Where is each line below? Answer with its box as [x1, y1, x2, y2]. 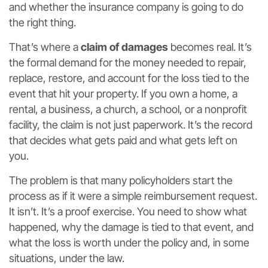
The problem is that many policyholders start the [9, 173, 233, 187]
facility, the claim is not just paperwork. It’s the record [9, 118, 252, 131]
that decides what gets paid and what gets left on [9, 133, 237, 147]
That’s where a [9, 40, 81, 53]
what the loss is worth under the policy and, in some [9, 236, 249, 249]
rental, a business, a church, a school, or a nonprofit [9, 102, 247, 115]
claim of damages [81, 40, 168, 53]
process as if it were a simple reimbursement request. [9, 189, 257, 202]
